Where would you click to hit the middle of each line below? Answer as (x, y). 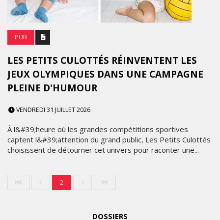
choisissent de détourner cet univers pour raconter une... (103, 150)
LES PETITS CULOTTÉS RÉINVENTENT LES (102, 60)
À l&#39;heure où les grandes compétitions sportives (98, 129)
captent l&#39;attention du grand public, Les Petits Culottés (109, 139)
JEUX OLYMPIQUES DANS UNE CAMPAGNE (105, 74)
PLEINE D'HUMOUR (52, 88)
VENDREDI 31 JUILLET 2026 (53, 110)
